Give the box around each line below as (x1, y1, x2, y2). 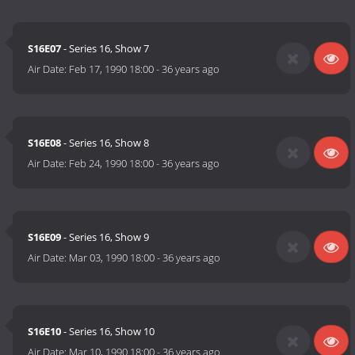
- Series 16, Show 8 (61, 136, 150, 151)
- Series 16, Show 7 (61, 41, 150, 56)
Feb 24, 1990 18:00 (69, 156, 155, 171)
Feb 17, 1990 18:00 (69, 62, 155, 77)
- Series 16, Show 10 (61, 324, 155, 339)
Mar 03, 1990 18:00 (69, 250, 155, 265)
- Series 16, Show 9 (61, 230, 150, 245)
